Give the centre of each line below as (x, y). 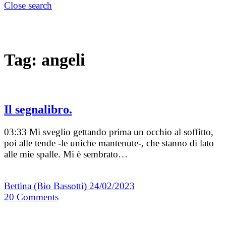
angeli (63, 60)
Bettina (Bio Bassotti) (47, 186)
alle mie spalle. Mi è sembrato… (66, 154)
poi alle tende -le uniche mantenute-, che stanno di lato (109, 143)
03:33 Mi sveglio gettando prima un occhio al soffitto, (109, 132)
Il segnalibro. (38, 110)
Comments (38, 197)
